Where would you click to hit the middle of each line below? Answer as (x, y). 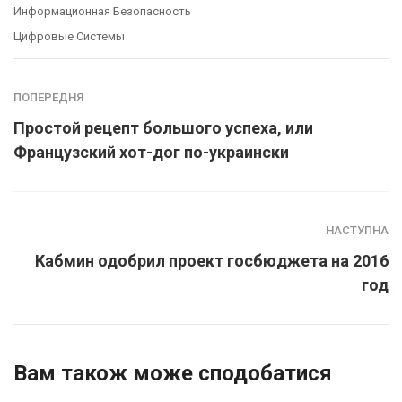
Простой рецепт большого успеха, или (163, 127)
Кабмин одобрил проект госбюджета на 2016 (212, 260)
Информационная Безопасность (102, 11)
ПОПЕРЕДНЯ (48, 97)
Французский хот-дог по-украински (151, 152)
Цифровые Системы (69, 36)
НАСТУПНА (357, 230)
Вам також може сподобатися (173, 373)
